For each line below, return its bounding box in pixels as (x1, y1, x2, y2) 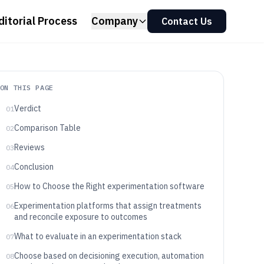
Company (91, 14, 138, 28)
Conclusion (14, 161, 54, 172)
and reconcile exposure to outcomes (14, 212, 147, 222)
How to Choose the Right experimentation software (14, 181, 204, 192)
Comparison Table (14, 123, 81, 133)
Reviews (14, 142, 45, 153)
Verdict (14, 103, 41, 114)
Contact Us (161, 15, 212, 27)
